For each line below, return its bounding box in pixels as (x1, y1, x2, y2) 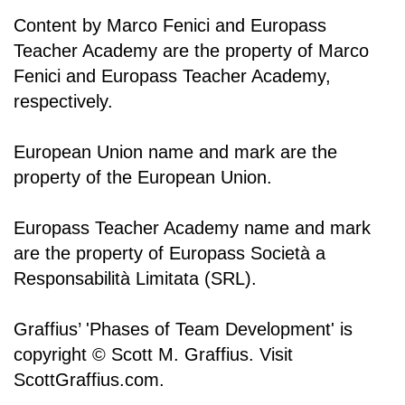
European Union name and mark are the (14, 142, 337, 163)
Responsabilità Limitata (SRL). (14, 268, 257, 289)
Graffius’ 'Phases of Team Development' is (14, 319, 353, 340)
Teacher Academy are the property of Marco (14, 41, 369, 61)
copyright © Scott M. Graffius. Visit (14, 344, 293, 365)
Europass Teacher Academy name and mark (14, 218, 371, 239)
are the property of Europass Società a (14, 243, 325, 264)
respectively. (14, 91, 113, 112)
